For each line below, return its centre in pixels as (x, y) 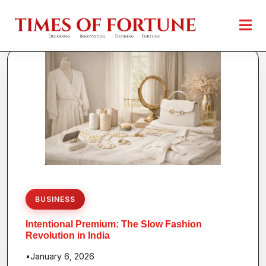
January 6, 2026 (62, 256)
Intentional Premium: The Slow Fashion (114, 224)
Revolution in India (68, 235)
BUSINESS (55, 199)
